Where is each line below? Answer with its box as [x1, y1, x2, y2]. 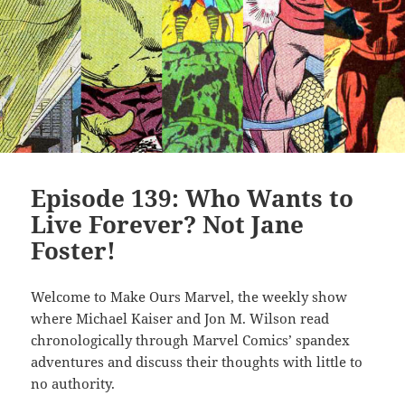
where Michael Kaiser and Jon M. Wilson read [31, 309, 330, 328]
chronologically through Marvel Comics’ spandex [31, 331, 351, 350]
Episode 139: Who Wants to [31, 182, 354, 215]
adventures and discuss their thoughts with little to [31, 353, 363, 372]
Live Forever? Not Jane [31, 208, 305, 241]
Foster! [31, 234, 117, 268]
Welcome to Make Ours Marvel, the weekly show [31, 287, 348, 306]
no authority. [31, 374, 116, 393]
